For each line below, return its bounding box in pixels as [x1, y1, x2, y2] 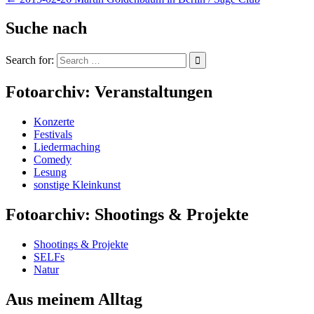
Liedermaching [34, 141, 100, 153]
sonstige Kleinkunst [34, 179, 121, 191]
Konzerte [34, 116, 74, 128]
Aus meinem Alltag [6, 289, 142, 308]
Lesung [34, 166, 67, 179]
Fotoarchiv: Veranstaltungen [6, 83, 212, 102]
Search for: [6, 54, 54, 67]
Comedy [34, 153, 71, 166]
